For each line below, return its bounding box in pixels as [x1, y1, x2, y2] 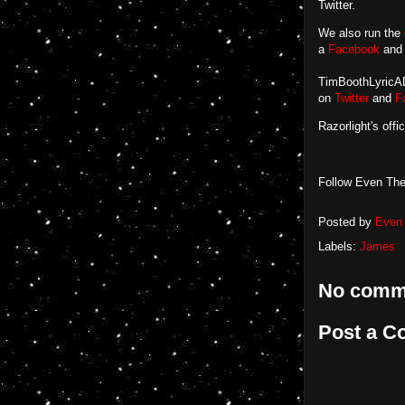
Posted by [318, 215, 375, 230]
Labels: [318, 240, 360, 253]
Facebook [328, 42, 380, 56]
